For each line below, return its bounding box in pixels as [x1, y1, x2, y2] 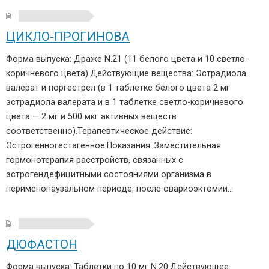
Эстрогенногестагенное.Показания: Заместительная [6, 141, 221, 151]
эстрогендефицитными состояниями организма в [6, 169, 211, 180]
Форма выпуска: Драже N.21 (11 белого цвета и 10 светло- [6, 54, 248, 64]
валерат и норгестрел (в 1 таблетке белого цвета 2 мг [6, 83, 230, 93]
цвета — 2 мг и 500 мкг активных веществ [6, 112, 177, 122]
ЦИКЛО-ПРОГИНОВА [6, 29, 130, 44]
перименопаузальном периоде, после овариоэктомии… [6, 184, 233, 194]
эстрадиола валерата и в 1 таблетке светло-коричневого [6, 97, 243, 107]
